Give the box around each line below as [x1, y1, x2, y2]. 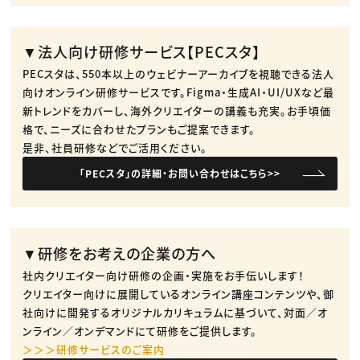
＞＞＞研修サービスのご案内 [22, 341, 166, 357]
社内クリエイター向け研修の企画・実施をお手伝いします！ [22, 267, 305, 283]
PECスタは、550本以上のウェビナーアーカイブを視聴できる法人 [22, 65, 335, 81]
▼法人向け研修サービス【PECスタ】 [22, 40, 261, 62]
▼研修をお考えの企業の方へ [22, 242, 217, 264]
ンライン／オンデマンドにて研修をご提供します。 [22, 322, 258, 338]
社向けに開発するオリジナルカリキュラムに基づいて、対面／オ [22, 304, 329, 320]
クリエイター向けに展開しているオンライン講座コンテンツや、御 [22, 285, 335, 301]
